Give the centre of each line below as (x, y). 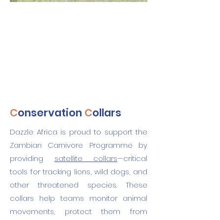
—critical (132, 158)
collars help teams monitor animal (79, 198)
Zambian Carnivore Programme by (79, 145)
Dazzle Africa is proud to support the (79, 132)
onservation (50, 113)
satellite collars (86, 158)
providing (32, 158)
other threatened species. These (79, 185)
